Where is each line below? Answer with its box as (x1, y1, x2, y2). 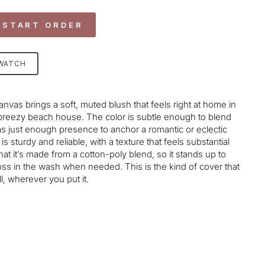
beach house (28, 111, 82, 123)
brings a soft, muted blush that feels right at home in (23, 99, 236, 111)
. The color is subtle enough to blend (82, 111, 231, 123)
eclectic (196, 124, 227, 135)
